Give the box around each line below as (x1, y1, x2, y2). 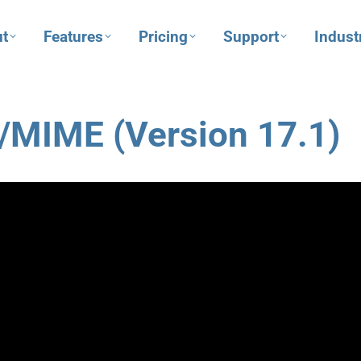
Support (223, 27, 279, 46)
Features (44, 27, 103, 46)
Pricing (139, 27, 188, 46)
